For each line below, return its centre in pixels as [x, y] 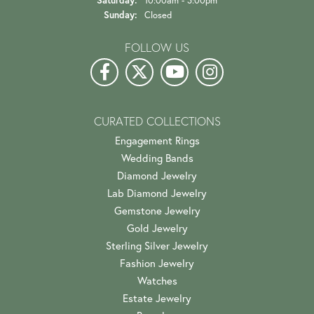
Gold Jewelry [157, 228]
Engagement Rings [157, 141]
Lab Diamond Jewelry [157, 193]
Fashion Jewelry [157, 264]
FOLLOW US [157, 48]
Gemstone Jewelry [157, 211]
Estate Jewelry [157, 299]
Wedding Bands [157, 158]
